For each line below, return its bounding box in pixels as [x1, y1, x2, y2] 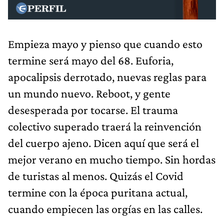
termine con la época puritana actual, [8, 185, 187, 199]
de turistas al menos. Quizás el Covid [8, 168, 183, 182]
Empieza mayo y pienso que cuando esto [8, 36, 202, 50]
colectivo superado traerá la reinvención [8, 119, 201, 133]
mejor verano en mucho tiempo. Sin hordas [8, 152, 215, 166]
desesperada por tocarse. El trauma [8, 102, 178, 116]
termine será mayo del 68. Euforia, [8, 53, 173, 67]
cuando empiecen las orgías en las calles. [8, 201, 202, 215]
